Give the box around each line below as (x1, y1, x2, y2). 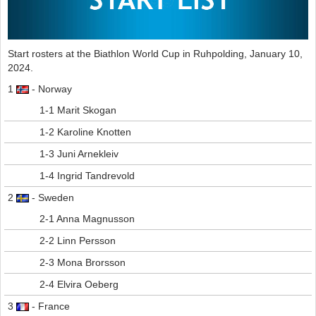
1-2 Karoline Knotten (39, 126, 131, 138)
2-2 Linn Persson (39, 235, 116, 247)
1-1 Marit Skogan (39, 104, 116, 116)
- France (29, 300, 70, 312)
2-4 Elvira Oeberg (39, 279, 119, 291)
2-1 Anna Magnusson (39, 213, 135, 225)
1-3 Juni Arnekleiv (39, 148, 119, 160)
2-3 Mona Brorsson (39, 257, 126, 269)
